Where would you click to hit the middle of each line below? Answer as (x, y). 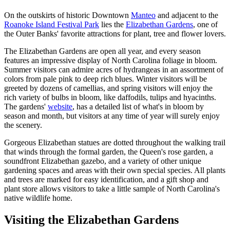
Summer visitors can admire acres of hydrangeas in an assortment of (114, 69)
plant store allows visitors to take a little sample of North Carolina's (112, 188)
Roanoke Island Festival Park (52, 24)
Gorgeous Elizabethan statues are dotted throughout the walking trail (115, 142)
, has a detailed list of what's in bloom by (138, 106)
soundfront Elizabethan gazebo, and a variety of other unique (103, 161)
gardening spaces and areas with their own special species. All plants (115, 170)
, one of (205, 24)
